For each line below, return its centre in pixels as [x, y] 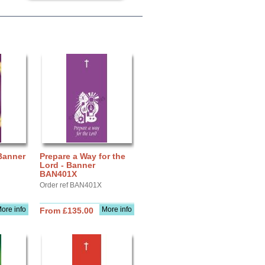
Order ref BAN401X [71, 185]
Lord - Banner [67, 165]
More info [117, 209]
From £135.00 [67, 211]
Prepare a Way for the [83, 156]
